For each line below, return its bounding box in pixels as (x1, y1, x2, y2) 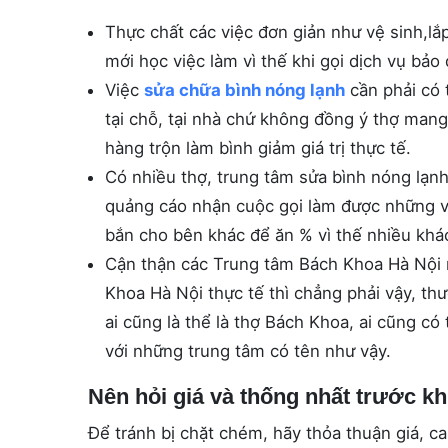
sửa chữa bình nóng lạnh (143, 80, 345, 100)
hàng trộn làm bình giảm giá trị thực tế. (104, 138, 411, 158)
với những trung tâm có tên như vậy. (104, 341, 391, 361)
